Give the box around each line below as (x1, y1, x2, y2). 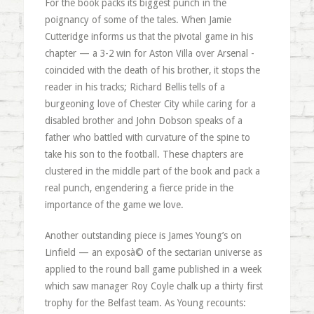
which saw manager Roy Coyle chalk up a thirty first (44, 280, 263, 292)
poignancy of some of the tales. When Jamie (44, 14, 231, 25)
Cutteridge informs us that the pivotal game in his (44, 31, 253, 42)
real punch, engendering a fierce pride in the (44, 182, 233, 193)
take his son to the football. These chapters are (44, 149, 243, 160)
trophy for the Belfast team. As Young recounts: (44, 297, 246, 308)
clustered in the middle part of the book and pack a (44, 165, 260, 177)
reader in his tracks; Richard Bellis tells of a (44, 81, 225, 93)
